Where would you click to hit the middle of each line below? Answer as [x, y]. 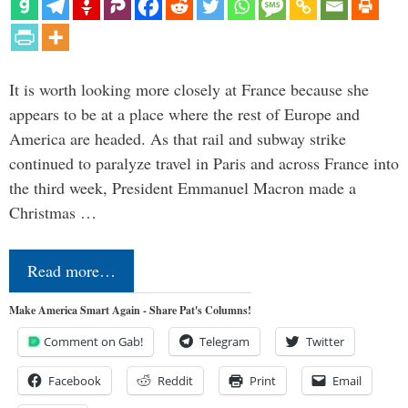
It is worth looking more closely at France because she [189, 89]
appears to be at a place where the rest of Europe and [184, 113]
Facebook [75, 380]
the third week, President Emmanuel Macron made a [183, 187]
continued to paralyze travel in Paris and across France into [204, 163]
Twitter [325, 341]
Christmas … [53, 212]
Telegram [224, 341]
